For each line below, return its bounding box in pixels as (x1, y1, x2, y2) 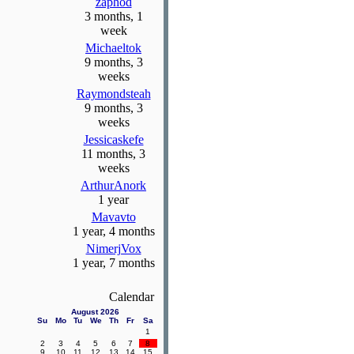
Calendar (108, 290, 157, 303)
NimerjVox (85, 242, 141, 255)
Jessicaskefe (83, 133, 144, 146)
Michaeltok (85, 41, 141, 55)
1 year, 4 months (72, 224, 155, 238)
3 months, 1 (84, 9, 143, 23)
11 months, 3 (81, 147, 145, 160)
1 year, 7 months (72, 256, 155, 269)
